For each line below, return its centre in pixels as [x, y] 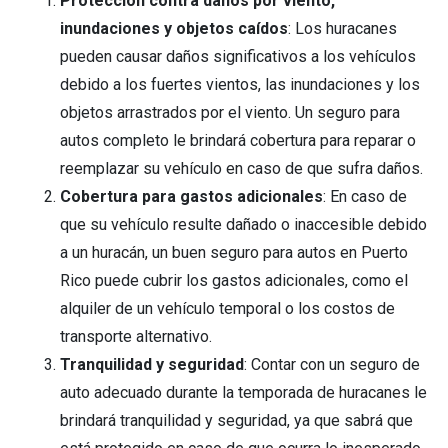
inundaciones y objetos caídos [174, 29]
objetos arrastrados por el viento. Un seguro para [230, 113]
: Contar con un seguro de [332, 365]
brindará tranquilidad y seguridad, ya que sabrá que [236, 421]
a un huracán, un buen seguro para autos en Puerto [234, 253]
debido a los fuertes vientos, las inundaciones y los [240, 85]
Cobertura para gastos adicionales [191, 197]
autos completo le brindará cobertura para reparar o [238, 141]
